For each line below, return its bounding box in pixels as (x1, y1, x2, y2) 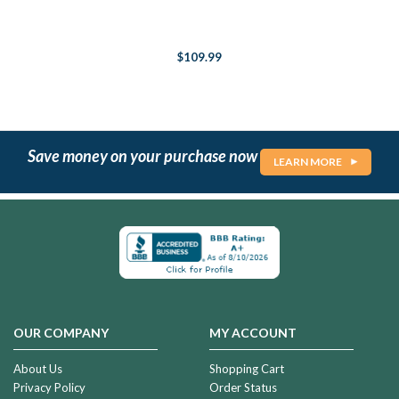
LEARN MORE (273, 155, 342, 169)
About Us (13, 361, 62, 376)
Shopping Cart (208, 361, 284, 376)
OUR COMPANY (13, 324, 109, 340)
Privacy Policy (13, 379, 85, 395)
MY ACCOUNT (208, 324, 297, 340)
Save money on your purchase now (28, 145, 260, 166)
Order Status (208, 379, 277, 395)
